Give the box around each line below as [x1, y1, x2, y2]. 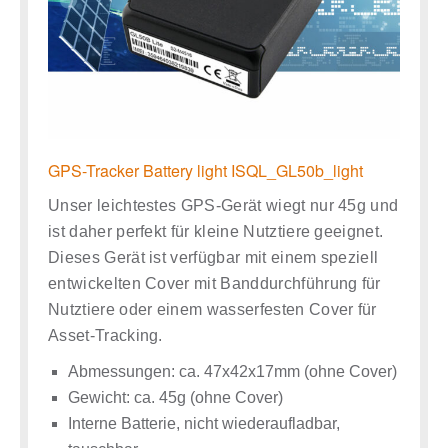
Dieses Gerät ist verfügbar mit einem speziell [48, 248, 379, 266]
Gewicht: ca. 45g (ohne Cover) [68, 388, 283, 406]
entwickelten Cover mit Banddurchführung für [48, 274, 381, 292]
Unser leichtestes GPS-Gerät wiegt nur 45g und [48, 196, 399, 214]
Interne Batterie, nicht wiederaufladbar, [68, 414, 340, 432]
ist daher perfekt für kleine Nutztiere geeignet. [48, 222, 384, 240]
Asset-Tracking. [48, 326, 163, 344]
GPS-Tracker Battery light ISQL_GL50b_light [48, 158, 363, 182]
